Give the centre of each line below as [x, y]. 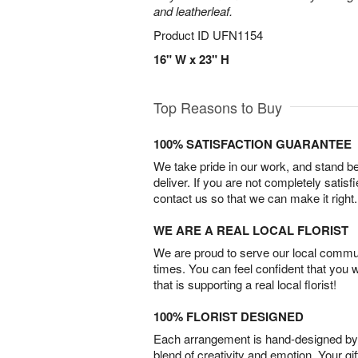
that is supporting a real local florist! [245, 284]
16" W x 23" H [191, 59]
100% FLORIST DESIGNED [229, 316]
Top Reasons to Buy [218, 107]
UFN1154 [238, 35]
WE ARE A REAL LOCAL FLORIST [251, 230]
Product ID [183, 35]
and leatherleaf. [193, 11]
